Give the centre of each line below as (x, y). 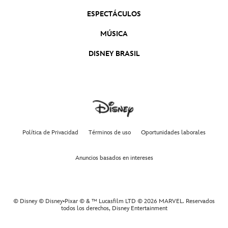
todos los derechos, (86, 209)
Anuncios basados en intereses (114, 158)
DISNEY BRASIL (114, 54)
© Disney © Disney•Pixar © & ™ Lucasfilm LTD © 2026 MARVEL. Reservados (114, 202)
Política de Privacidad (50, 133)
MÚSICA (114, 34)
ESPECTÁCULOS (114, 14)
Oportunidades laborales (173, 133)
